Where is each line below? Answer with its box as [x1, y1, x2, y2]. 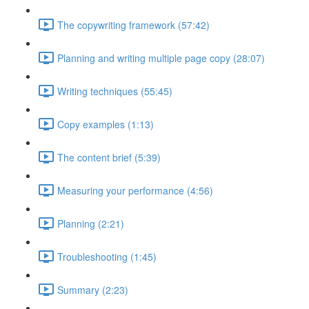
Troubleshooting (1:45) [57, 249, 157, 263]
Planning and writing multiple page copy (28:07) [57, 50, 265, 65]
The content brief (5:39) [57, 150, 161, 164]
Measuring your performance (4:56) [57, 183, 213, 197]
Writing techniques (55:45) [57, 83, 172, 98]
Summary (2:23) [57, 282, 128, 297]
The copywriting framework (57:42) [57, 17, 210, 32]
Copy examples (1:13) [57, 117, 154, 131]
